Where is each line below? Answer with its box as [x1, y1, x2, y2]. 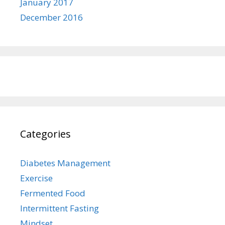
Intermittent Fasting [20, 202, 99, 214]
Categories [20, 127, 71, 141]
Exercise [20, 172, 53, 184]
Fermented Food [20, 187, 85, 199]
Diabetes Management [20, 157, 110, 169]
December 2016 [20, 11, 83, 23]
